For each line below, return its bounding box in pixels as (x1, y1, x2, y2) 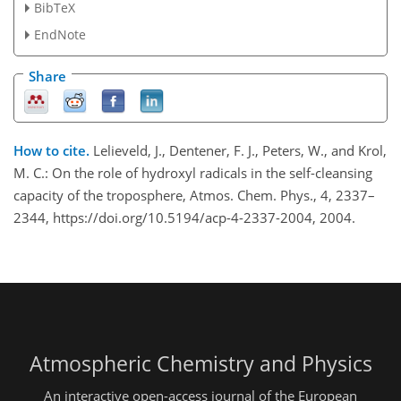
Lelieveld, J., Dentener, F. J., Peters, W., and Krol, (93, 141, 387, 160)
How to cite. (13, 141, 93, 160)
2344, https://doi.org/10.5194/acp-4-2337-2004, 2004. (13, 209, 355, 227)
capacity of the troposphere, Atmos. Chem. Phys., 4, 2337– (13, 186, 375, 205)
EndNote (33, 26, 86, 44)
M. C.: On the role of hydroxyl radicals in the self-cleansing (13, 164, 372, 183)
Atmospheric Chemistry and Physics (29, 350, 372, 379)
